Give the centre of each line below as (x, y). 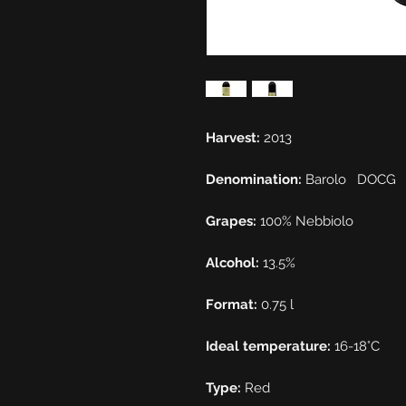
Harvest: (233, 137)
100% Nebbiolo (305, 221)
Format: (232, 304)
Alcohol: (232, 262)
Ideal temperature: (268, 346)
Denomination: (254, 179)
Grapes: (231, 221)
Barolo (326, 179)
